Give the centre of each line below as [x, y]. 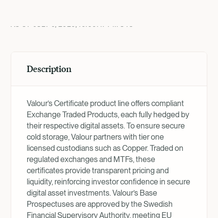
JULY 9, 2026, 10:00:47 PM [76, 24]
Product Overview [62, 12]
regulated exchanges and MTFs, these [91, 159]
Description [49, 69]
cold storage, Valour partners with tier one [95, 137]
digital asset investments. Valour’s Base [92, 193]
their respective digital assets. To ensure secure [106, 126]
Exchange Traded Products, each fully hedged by [108, 115]
